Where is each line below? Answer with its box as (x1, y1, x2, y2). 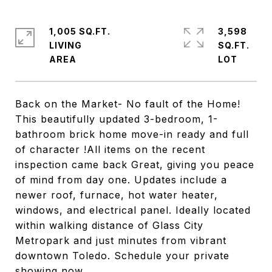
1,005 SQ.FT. (49, 26, 110, 36)
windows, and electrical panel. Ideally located (15, 204, 251, 216)
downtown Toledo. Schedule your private (15, 250, 229, 262)
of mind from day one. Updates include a (15, 174, 227, 186)
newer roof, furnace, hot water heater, (15, 189, 218, 201)
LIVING (49, 40, 82, 50)
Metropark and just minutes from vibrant (15, 234, 226, 246)
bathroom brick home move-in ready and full (15, 128, 249, 140)
